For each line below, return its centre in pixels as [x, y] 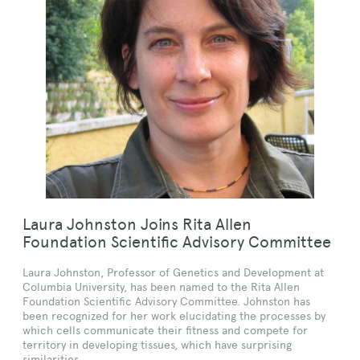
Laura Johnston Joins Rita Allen [137, 225]
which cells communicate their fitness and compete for [165, 331]
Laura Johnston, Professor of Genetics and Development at [173, 273]
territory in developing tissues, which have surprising [157, 345]
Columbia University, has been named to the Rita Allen [161, 287]
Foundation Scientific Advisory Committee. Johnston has [166, 302]
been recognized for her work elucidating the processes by [174, 316]
